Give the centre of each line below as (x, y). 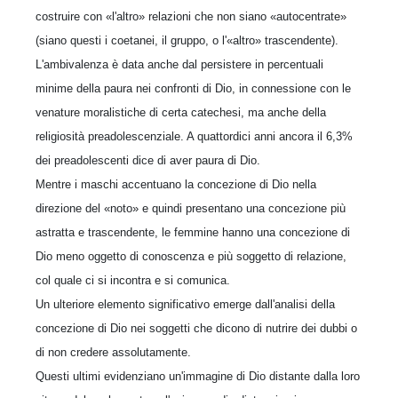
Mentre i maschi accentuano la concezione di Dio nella (176, 184)
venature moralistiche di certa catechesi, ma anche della (181, 112)
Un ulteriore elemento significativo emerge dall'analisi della (185, 304)
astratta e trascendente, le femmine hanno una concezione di (193, 232)
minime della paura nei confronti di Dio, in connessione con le (193, 88)
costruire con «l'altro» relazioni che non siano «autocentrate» (191, 16)
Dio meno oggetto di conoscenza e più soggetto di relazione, (191, 256)
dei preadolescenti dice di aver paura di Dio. (148, 160)
